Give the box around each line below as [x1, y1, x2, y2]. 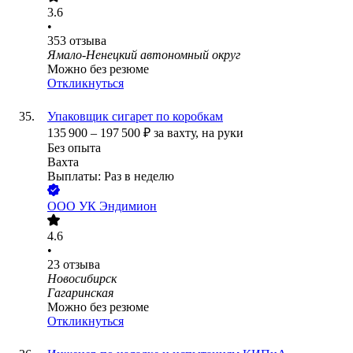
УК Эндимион [79, 199, 157, 214]
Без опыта [47, 141, 101, 155]
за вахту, [154, 126, 202, 140]
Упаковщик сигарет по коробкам [47, 110, 223, 124]
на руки [202, 126, 243, 140]
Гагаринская [47, 286, 113, 300]
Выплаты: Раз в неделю [47, 169, 174, 184]
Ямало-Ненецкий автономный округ [47, 48, 240, 62]
